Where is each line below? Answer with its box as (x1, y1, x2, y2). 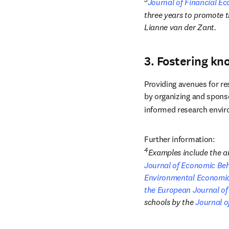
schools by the (144, 196, 196, 207)
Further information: (144, 134, 215, 145)
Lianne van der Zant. (144, 21, 216, 32)
